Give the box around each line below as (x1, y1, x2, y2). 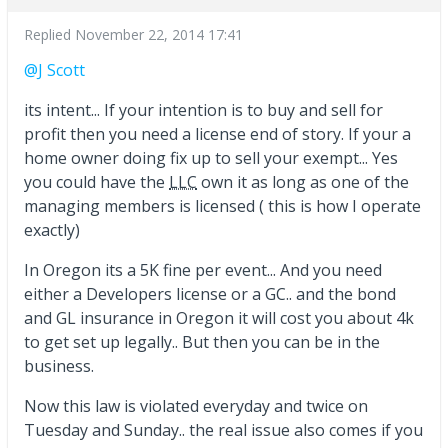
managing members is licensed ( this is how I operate (24, 194, 421, 217)
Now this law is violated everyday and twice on (24, 394, 368, 417)
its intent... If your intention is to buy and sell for (24, 98, 383, 121)
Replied (24, 24, 75, 44)
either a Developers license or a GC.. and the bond (24, 282, 396, 305)
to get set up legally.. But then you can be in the (24, 330, 380, 353)
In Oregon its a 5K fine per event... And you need (24, 258, 382, 281)
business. (24, 354, 94, 377)
